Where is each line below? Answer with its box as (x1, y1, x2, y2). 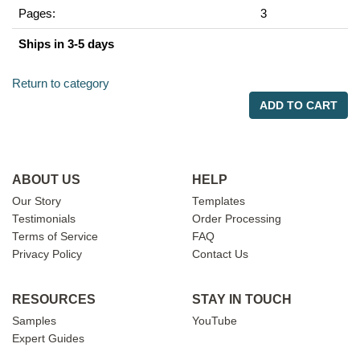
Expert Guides (12, 333, 84, 345)
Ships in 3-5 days (18, 37, 114, 51)
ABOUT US (12, 173, 80, 186)
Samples (12, 315, 56, 327)
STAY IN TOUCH (192, 292, 292, 306)
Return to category (12, 76, 109, 90)
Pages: (18, 6, 55, 20)
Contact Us (192, 248, 248, 260)
